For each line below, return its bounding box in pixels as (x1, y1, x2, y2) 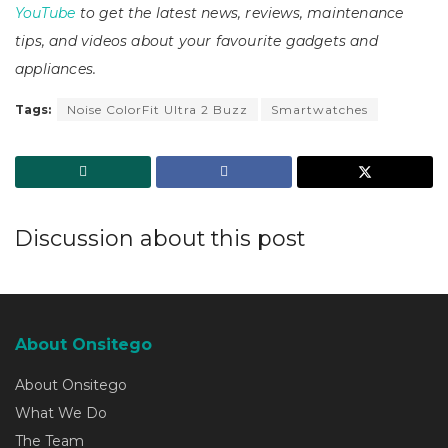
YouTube (15, 4, 76, 23)
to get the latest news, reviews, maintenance (75, 4, 404, 23)
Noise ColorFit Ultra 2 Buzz (67, 102, 248, 118)
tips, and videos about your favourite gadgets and (15, 32, 378, 51)
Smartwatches (271, 102, 368, 118)
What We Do (15, 404, 107, 423)
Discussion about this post (15, 225, 305, 252)
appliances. (15, 60, 97, 79)
